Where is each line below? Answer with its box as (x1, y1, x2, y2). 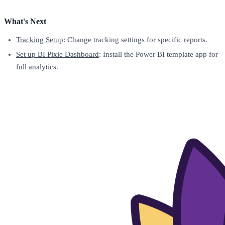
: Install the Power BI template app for (99, 50, 218, 58)
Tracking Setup (16, 35, 63, 44)
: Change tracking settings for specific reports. (63, 35, 207, 44)
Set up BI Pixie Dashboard (16, 50, 99, 58)
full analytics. (16, 62, 58, 71)
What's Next (4, 17, 46, 26)
